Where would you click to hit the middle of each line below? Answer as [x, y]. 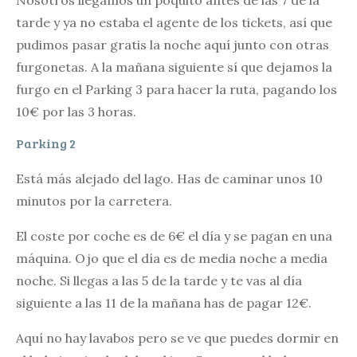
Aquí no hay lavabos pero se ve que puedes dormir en [177, 337]
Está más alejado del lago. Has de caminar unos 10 [169, 178]
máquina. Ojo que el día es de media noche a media [172, 258]
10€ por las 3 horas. [76, 111]
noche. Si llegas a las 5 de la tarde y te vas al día [159, 280]
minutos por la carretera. [94, 200]
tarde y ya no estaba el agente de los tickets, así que [174, 22]
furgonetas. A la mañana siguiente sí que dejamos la [174, 67]
